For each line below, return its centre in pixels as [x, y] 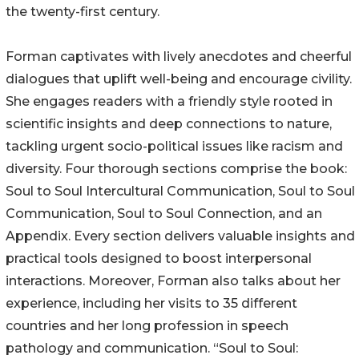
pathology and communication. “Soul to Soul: [152, 349]
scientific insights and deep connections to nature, [169, 124]
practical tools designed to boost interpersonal [159, 259]
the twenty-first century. [83, 12]
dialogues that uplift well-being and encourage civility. [179, 79]
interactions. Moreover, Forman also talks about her [173, 281]
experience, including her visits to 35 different [151, 304]
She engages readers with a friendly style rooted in [169, 102]
